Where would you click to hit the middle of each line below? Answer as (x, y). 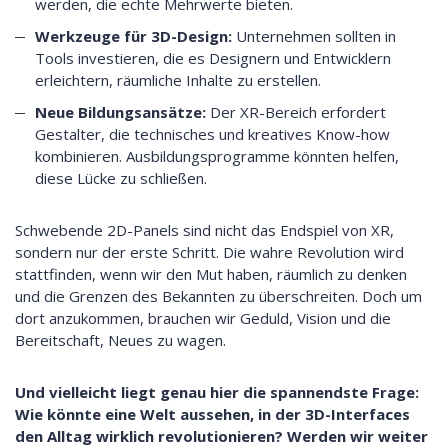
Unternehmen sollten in (314, 36)
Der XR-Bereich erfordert (296, 112)
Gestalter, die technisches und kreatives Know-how (212, 134)
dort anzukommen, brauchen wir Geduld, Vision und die (203, 318)
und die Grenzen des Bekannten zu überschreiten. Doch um (218, 296)
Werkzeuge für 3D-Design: (133, 36)
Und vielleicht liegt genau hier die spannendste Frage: (217, 392)
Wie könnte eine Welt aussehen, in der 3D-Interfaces (212, 414)
